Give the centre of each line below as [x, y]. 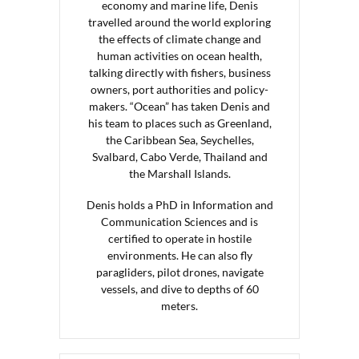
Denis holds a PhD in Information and [179, 204]
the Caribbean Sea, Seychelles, [179, 139]
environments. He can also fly [179, 255]
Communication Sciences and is [179, 221]
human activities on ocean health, [179, 55]
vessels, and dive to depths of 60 [179, 288]
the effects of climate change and [179, 38]
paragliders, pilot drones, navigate [179, 272]
